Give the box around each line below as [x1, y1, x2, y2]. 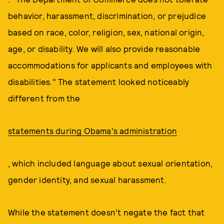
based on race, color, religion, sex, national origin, [8, 27, 204, 37]
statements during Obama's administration [8, 125, 177, 135]
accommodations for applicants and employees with [8, 60, 212, 70]
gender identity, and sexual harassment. [8, 174, 169, 184]
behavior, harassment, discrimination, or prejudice [8, 10, 206, 20]
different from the [8, 93, 80, 103]
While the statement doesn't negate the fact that [8, 207, 205, 217]
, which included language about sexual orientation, [8, 158, 213, 168]
